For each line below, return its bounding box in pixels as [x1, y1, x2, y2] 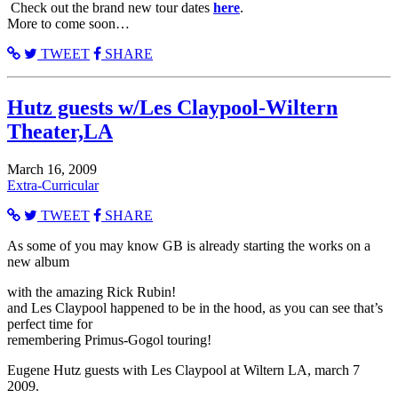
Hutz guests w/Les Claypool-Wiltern [7, 96, 338, 120]
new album [7, 254, 69, 270]
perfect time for [7, 316, 92, 332]
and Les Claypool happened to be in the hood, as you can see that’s [7, 300, 383, 316]
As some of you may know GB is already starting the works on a [7, 238, 370, 254]
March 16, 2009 [7, 162, 97, 178]
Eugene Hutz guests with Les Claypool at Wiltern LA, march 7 [7, 362, 360, 378]
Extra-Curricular [7, 178, 99, 194]
